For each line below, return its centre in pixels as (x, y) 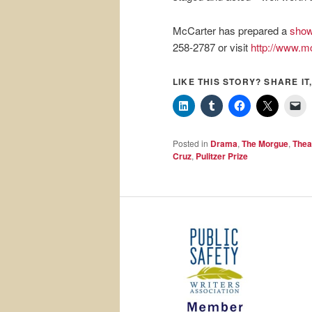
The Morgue (265, 143)
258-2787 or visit (212, 47)
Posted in (190, 143)
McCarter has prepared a (231, 30)
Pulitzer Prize (222, 156)
